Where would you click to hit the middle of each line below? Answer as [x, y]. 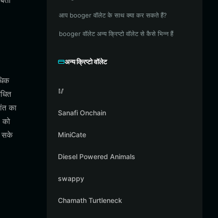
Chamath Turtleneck [90, 200]
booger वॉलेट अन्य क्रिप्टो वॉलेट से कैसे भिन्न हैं [116, 34]
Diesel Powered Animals [97, 156]
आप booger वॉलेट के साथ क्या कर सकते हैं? [113, 15]
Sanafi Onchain [82, 113]
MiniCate [72, 135]
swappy [71, 178]
